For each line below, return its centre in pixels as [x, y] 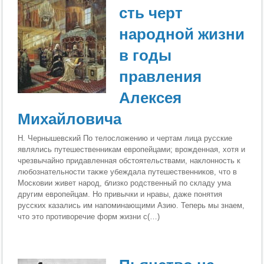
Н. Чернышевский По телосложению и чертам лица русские [125, 138]
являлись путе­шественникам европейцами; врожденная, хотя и [132, 149]
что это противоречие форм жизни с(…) [89, 216]
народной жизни [182, 34]
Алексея [151, 98]
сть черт [151, 13]
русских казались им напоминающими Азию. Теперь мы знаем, [131, 205]
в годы [146, 55]
